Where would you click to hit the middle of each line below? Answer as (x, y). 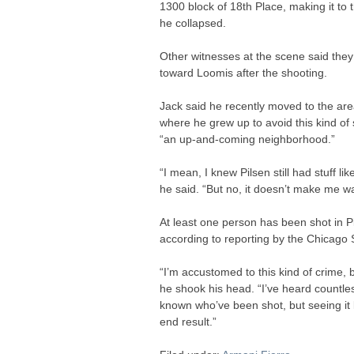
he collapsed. (193, 23)
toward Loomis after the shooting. (243, 73)
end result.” (188, 322)
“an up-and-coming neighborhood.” (247, 139)
